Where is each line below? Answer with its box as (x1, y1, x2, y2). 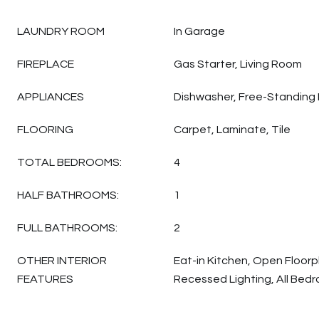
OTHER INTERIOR (17, 255, 107, 266)
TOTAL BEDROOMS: (17, 157, 122, 168)
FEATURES (17, 273, 73, 285)
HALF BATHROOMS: (17, 189, 119, 201)
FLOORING (17, 124, 73, 135)
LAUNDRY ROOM (17, 26, 105, 37)
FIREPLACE (17, 58, 74, 70)
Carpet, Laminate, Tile (174, 124, 291, 135)
